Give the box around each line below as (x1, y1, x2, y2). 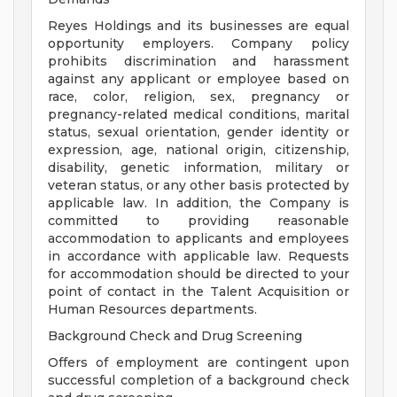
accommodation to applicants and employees (48, 230, 349, 247)
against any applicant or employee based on (48, 71, 349, 88)
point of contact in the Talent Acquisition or (48, 284, 349, 300)
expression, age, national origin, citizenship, (48, 142, 349, 159)
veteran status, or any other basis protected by (48, 177, 349, 194)
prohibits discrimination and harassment (48, 53, 349, 70)
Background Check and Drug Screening (48, 328, 302, 345)
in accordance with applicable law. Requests (48, 248, 349, 265)
